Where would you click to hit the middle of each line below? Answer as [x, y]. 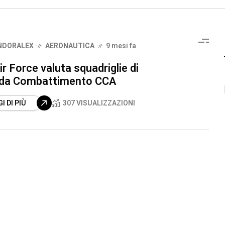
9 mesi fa [121, 46]
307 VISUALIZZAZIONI [99, 103]
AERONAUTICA [70, 46]
